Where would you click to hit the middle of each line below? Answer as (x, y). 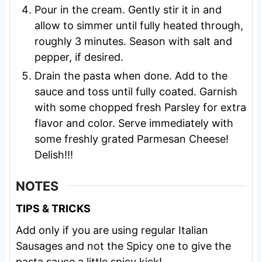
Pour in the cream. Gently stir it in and (128, 9)
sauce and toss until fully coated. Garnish (136, 91)
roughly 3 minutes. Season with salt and (133, 41)
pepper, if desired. (79, 57)
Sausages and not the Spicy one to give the (123, 246)
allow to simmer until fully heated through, (139, 25)
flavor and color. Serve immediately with (134, 123)
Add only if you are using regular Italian (112, 230)
